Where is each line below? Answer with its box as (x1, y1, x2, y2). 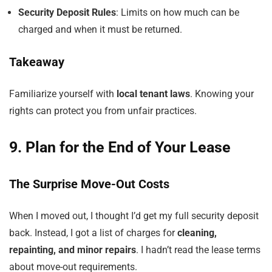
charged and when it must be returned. (18, 24, 182, 35)
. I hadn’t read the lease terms (136, 244, 260, 256)
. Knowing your (190, 88, 254, 100)
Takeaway (9, 55, 64, 69)
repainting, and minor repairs (9, 244, 136, 256)
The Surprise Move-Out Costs (9, 177, 169, 191)
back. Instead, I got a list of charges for (9, 227, 177, 239)
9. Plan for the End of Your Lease (9, 138, 231, 156)
